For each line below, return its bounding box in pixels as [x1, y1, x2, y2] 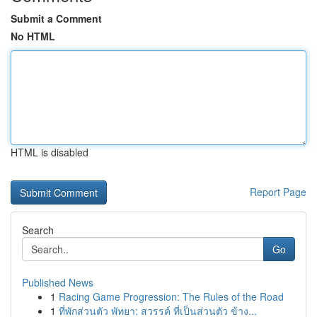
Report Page [250, 185, 306, 199]
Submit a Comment [11, 11, 102, 25]
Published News [22, 275, 93, 289]
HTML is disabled [11, 145, 88, 159]
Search [22, 223, 54, 237]
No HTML [11, 29, 55, 43]
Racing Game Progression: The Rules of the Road [59, 289, 284, 304]
